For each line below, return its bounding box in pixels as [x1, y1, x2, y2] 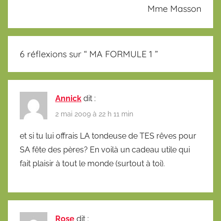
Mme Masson [147, 2, 201, 14]
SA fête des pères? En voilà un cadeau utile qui [20, 145, 190, 154]
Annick [55, 94, 81, 104]
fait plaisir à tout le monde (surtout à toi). [20, 158, 165, 168]
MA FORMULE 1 [89, 48, 152, 60]
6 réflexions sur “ [20, 48, 89, 60]
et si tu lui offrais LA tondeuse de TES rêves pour [20, 131, 196, 141]
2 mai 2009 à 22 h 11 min [55, 110, 133, 118]
